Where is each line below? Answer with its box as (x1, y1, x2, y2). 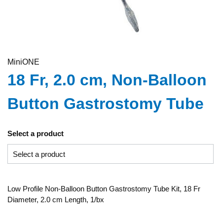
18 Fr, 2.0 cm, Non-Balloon (7, 71, 207, 89)
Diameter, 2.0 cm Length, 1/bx (7, 195, 104, 204)
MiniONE (7, 58, 39, 66)
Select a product (7, 129, 64, 138)
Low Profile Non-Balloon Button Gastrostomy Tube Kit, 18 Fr (7, 184, 200, 193)
